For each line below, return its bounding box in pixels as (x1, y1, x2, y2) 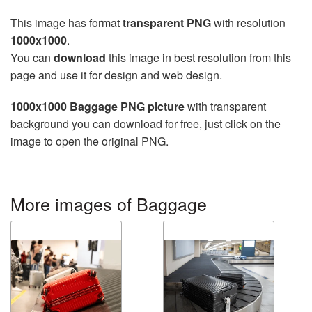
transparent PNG (123, 15, 211, 31)
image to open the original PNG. (10, 133, 169, 149)
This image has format (10, 15, 123, 31)
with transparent (185, 98, 266, 114)
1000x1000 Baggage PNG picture (10, 98, 185, 114)
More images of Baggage (10, 191, 207, 216)
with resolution (211, 15, 286, 31)
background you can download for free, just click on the (10, 116, 281, 132)
